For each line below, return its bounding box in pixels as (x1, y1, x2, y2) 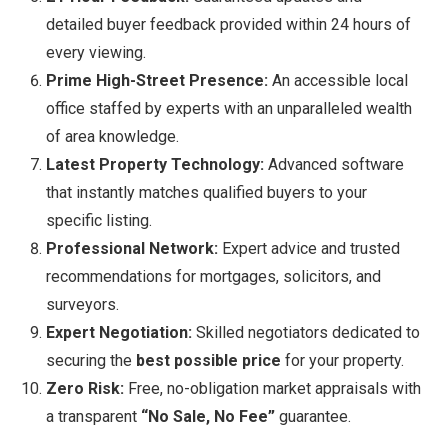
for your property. (281, 351, 404, 371)
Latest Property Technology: (46, 155, 264, 175)
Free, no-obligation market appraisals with (124, 379, 421, 399)
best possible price (136, 351, 281, 371)
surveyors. (46, 295, 119, 315)
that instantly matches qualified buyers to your (46, 183, 367, 203)
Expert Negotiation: (46, 323, 192, 343)
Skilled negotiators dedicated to (192, 323, 420, 343)
